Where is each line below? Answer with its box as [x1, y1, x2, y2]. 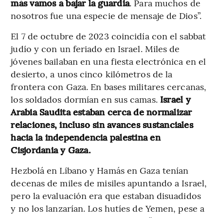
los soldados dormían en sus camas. [11, 93, 160, 106]
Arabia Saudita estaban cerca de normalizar [11, 106, 192, 118]
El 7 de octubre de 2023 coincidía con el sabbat [11, 30, 206, 42]
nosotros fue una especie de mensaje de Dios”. [11, 9, 201, 22]
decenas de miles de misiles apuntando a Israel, [11, 177, 207, 189]
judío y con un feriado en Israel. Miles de [11, 42, 180, 55]
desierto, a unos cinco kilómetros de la [11, 68, 173, 80]
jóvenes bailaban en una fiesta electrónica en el [11, 55, 206, 68]
